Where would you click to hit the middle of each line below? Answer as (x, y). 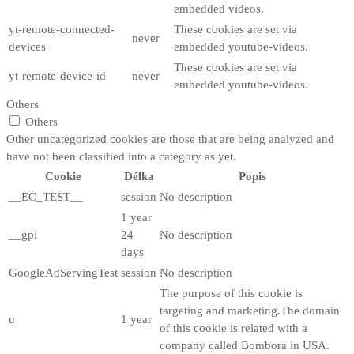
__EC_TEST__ (46, 196)
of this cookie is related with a (233, 328)
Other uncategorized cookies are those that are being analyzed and (170, 139)
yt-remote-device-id (57, 75)
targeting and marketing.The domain (250, 310)
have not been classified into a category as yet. (121, 156)
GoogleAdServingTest (63, 272)
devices (27, 46)
